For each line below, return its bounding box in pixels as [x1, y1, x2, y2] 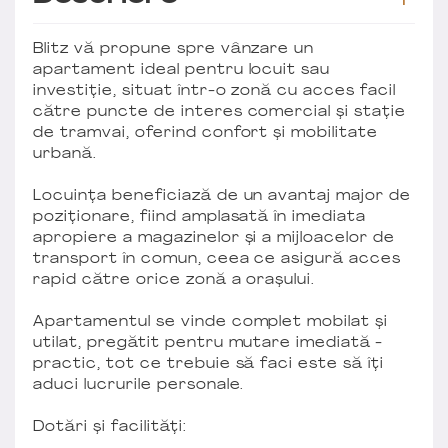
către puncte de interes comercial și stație [33, 104, 407, 120]
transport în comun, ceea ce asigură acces [33, 251, 402, 267]
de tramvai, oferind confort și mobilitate [33, 125, 379, 141]
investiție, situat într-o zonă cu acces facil [33, 83, 397, 99]
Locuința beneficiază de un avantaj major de [33, 188, 412, 204]
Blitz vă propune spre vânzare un [33, 41, 315, 57]
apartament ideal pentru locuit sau [33, 62, 331, 78]
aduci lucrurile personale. [33, 377, 245, 393]
